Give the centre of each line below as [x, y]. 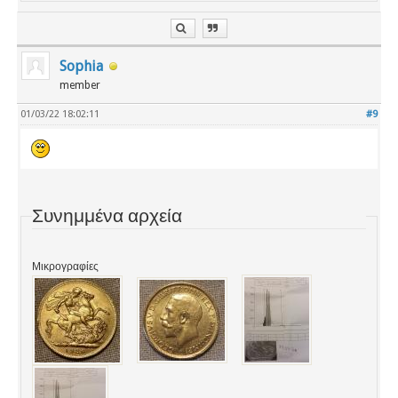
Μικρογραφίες [66, 267]
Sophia [82, 66]
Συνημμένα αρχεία [107, 215]
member [80, 85]
